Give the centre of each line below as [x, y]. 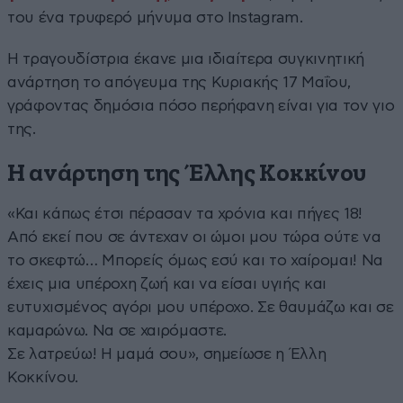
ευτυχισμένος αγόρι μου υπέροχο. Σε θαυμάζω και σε [201, 307]
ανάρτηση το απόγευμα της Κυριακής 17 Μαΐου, [179, 82]
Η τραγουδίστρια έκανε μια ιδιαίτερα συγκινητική [186, 58]
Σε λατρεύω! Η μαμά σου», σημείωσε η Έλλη [167, 354]
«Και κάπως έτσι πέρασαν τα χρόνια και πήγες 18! [185, 213]
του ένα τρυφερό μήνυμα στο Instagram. [155, 17]
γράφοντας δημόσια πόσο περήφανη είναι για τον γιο [201, 105]
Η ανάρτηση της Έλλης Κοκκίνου [187, 174]
